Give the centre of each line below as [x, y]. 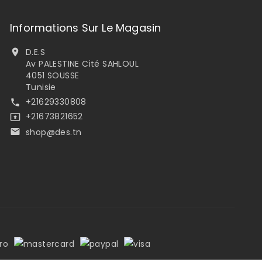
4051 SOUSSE [52, 75]
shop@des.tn [54, 132]
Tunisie [41, 87]
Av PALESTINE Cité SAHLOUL [82, 63]
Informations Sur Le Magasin [85, 27]
